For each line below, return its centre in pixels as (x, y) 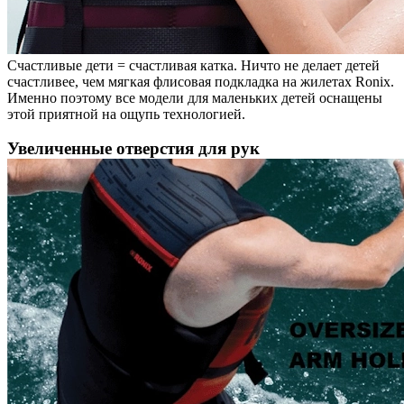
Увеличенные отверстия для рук (133, 148)
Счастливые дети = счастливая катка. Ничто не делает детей (193, 65)
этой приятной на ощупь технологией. (126, 114)
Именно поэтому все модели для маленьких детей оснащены (195, 97)
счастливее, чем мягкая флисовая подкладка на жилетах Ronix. (201, 81)
